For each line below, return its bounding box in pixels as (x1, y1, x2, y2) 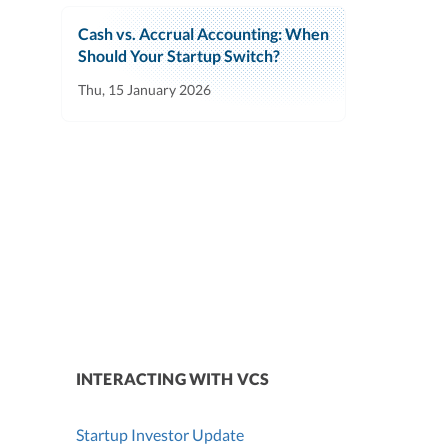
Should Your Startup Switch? (78, 46, 280, 66)
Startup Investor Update (76, 425, 244, 445)
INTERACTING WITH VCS (76, 369, 269, 389)
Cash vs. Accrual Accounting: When (78, 24, 329, 44)
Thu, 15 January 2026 (78, 81, 211, 99)
